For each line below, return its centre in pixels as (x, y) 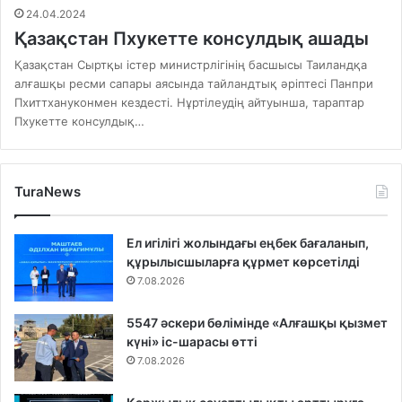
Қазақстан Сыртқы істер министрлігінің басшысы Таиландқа (191, 65)
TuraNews (48, 192)
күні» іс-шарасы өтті (192, 342)
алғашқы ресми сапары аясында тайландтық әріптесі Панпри (194, 84)
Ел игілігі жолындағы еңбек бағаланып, (248, 243)
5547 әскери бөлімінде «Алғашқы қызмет (257, 323)
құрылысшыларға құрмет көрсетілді (243, 262)
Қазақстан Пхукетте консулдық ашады (192, 39)
